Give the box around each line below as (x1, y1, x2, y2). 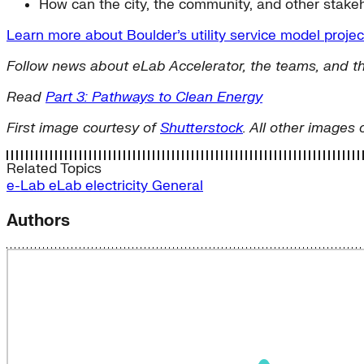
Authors (6, 210, 70, 231)
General (152, 177, 203, 195)
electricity (85, 177, 152, 195)
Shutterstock (160, 119, 243, 137)
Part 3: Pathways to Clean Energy (45, 89, 262, 106)
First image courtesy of (6, 119, 160, 137)
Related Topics (6, 160, 102, 178)
